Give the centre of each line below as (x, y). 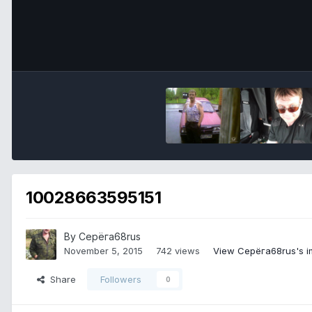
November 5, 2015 (103, 251)
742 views (178, 251)
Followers (121, 280)
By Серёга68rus (102, 237)
